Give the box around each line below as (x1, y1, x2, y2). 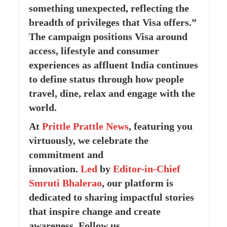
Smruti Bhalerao (28, 177, 102, 188)
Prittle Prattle (42, 121, 103, 132)
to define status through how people (28, 73, 184, 85)
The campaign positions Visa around (28, 31, 187, 43)
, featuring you (128, 121, 193, 132)
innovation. (28, 163, 81, 174)
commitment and (28, 149, 103, 160)
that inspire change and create (28, 206, 161, 217)
